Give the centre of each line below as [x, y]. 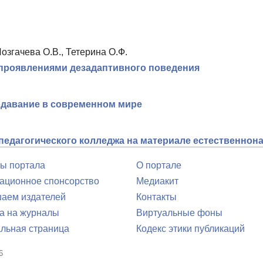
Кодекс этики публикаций [190, 229]
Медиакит [157, 181]
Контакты [156, 197]
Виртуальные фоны [179, 213]
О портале [159, 165]
